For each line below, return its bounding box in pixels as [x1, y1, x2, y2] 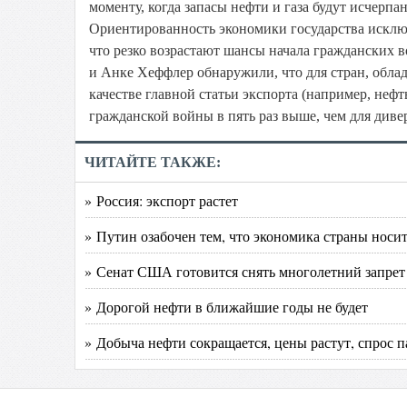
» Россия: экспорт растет [84, 191, 238, 210]
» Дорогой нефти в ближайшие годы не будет [84, 297, 368, 316]
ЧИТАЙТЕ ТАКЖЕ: [84, 154, 221, 170]
